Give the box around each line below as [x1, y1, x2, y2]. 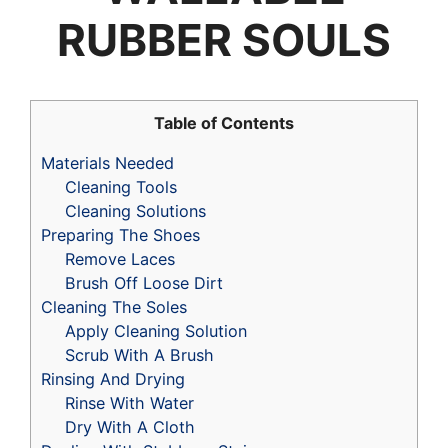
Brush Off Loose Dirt [65, 273, 224, 294]
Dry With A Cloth [65, 417, 196, 438]
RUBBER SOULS [57, 13, 391, 68]
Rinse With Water [65, 393, 195, 414]
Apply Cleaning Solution [65, 321, 248, 342]
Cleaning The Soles [41, 297, 187, 318]
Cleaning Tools [65, 177, 178, 198]
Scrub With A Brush [65, 345, 215, 366]
